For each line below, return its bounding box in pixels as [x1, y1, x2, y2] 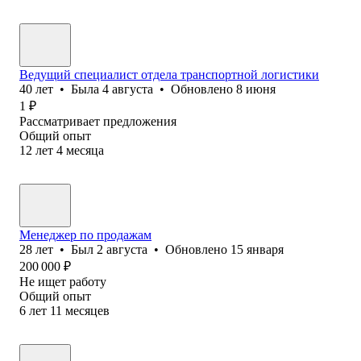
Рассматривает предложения [19, 114, 176, 128]
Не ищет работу [19, 274, 106, 288]
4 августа [102, 81, 153, 96]
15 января [230, 242, 284, 256]
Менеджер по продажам [19, 227, 151, 242]
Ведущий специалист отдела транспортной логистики [19, 67, 319, 81]
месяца [66, 143, 104, 157]
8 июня [236, 81, 276, 96]
